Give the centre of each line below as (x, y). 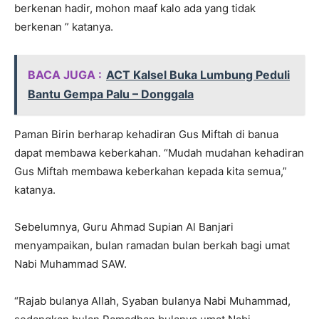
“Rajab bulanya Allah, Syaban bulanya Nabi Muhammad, (152, 301)
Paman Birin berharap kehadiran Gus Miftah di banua (146, 135)
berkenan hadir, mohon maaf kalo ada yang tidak (135, 9)
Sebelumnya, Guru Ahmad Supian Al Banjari (124, 227)
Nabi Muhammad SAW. (70, 264)
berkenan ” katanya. (64, 27)
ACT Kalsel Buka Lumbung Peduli (198, 75)
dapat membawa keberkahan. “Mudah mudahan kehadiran (159, 153)
